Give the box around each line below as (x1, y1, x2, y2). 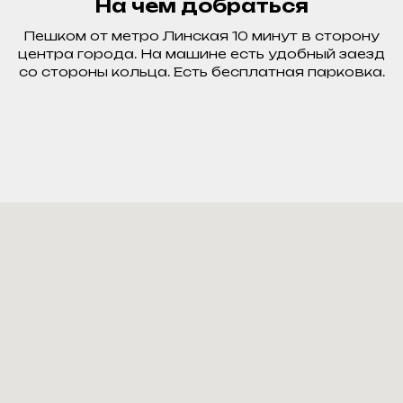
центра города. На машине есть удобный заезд (18, 45, 385, 61)
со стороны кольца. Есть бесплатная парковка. (18, 63, 385, 79)
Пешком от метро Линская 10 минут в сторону (23, 27, 380, 43)
